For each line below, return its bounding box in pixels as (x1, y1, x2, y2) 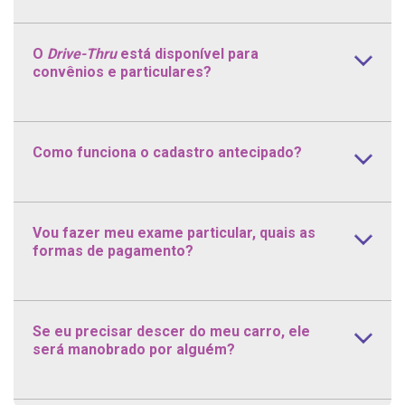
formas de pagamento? (32, 241, 193, 259)
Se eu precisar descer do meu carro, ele (32, 322, 310, 340)
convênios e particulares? (32, 62, 212, 80)
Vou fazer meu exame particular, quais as (32, 223, 316, 241)
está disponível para (116, 44, 259, 62)
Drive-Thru (46, 44, 117, 62)
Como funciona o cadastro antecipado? (32, 143, 302, 161)
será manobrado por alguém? (32, 340, 235, 358)
